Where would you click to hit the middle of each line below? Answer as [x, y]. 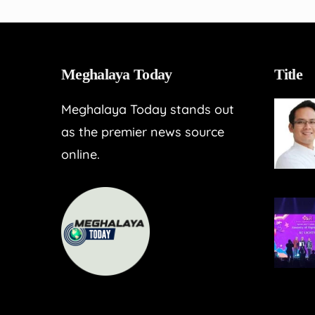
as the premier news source [143, 132]
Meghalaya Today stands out [148, 110]
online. [81, 155]
